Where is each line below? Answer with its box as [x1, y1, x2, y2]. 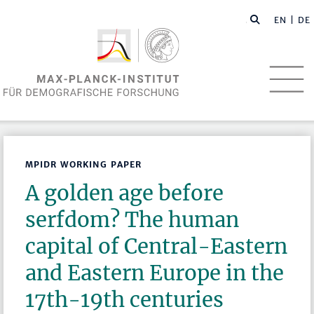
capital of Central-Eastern [25, 233, 288, 260]
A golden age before [25, 180, 224, 207]
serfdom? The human [25, 207, 240, 233]
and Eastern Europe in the [25, 260, 285, 287]
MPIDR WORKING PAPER [25, 159, 142, 170]
